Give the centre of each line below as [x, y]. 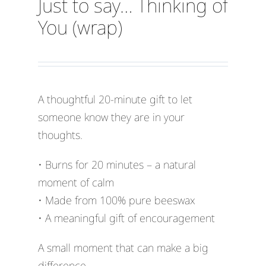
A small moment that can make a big [123, 248]
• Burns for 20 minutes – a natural [117, 165]
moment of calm [76, 183]
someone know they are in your [111, 117]
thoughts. [60, 135]
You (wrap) [80, 27]
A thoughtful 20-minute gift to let [115, 99]
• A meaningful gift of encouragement [126, 218]
